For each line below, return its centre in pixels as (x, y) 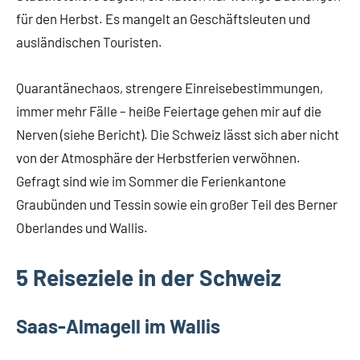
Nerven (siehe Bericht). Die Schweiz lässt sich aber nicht (178, 135)
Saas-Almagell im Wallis (118, 326)
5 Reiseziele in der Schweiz (149, 278)
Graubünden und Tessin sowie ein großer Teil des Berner (177, 205)
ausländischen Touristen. (89, 42)
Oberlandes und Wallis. (82, 228)
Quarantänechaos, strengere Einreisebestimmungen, (170, 88)
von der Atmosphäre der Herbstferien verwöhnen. (158, 158)
